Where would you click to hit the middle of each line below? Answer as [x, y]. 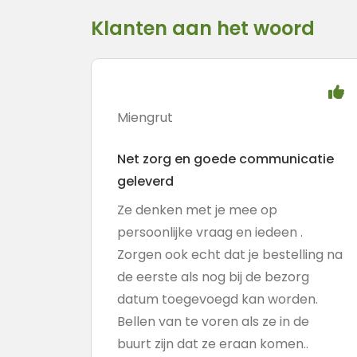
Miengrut [145, 118]
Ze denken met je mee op [197, 210]
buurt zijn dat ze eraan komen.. [213, 344]
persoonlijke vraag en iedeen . [210, 232]
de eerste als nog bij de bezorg [213, 277]
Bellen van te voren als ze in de [213, 322]
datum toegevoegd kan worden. [218, 299]
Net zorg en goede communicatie [226, 159]
